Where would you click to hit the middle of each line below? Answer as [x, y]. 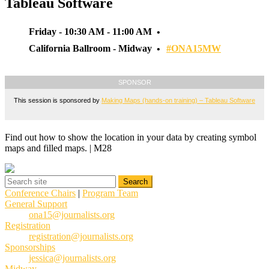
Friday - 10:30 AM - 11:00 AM [90, 31]
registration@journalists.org [81, 236]
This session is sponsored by [58, 100]
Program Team [110, 193]
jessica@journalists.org [72, 258]
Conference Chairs [40, 193]
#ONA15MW [194, 48]
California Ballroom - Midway [90, 48]
